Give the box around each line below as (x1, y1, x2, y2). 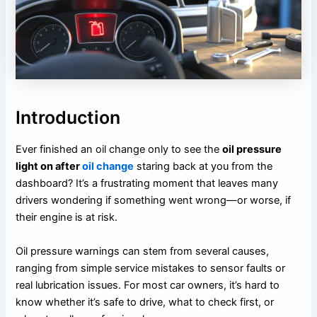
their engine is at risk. (16, 211, 118, 224)
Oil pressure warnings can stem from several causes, (16, 244, 270, 258)
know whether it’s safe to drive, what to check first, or (16, 295, 275, 309)
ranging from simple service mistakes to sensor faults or (16, 261, 286, 275)
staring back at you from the (134, 160, 273, 173)
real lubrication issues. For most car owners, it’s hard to (16, 278, 280, 292)
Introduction (16, 106, 121, 128)
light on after (16, 160, 81, 173)
